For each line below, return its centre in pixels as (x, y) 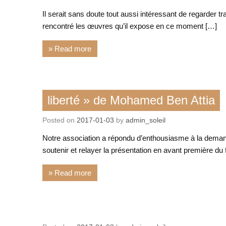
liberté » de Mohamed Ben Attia (131, 100)
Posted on (60, 120)
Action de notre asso (81, 212)
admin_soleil (146, 120)
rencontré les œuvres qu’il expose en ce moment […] (130, 26)
